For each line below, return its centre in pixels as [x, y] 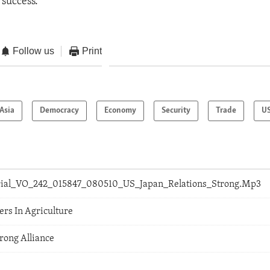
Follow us [34, 51]
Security [176, 111]
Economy [121, 111]
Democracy [60, 111]
